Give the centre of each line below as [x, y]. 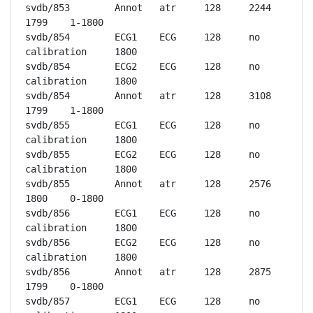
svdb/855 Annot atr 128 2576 [48, 184]
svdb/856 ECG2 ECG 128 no [48, 242]
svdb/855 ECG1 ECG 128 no [48, 125]
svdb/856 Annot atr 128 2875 [48, 272]
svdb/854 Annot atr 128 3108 [48, 96]
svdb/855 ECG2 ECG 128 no [48, 154]
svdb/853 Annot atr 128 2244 [48, 8]
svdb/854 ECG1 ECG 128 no [48, 37]
